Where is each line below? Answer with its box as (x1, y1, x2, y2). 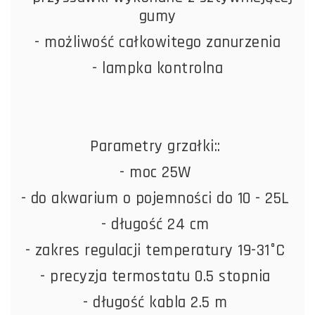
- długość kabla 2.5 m (83, 292, 232, 313)
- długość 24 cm (101, 214, 214, 235)
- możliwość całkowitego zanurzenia (34, 32, 281, 53)
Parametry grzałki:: (90, 136, 225, 157)
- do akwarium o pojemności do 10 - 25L (20, 188, 295, 209)
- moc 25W (120, 162, 195, 183)
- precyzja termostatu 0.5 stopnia (40, 266, 275, 287)
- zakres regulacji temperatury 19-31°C (25, 240, 290, 261)
